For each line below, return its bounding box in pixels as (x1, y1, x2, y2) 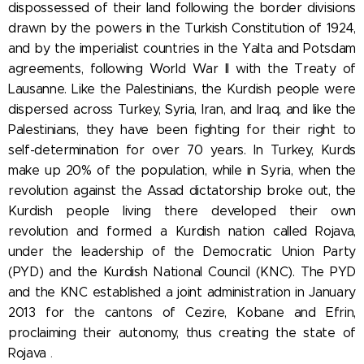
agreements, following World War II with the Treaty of (8, 60, 356, 76)
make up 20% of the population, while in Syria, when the (8, 162, 356, 178)
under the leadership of (8, 243, 174, 259)
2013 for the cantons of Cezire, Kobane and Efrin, (8, 304, 356, 320)
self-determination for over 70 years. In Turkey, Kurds (8, 141, 356, 158)
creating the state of (219, 324, 356, 340)
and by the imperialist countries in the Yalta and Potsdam (8, 40, 356, 56)
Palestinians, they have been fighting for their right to (8, 121, 356, 137)
